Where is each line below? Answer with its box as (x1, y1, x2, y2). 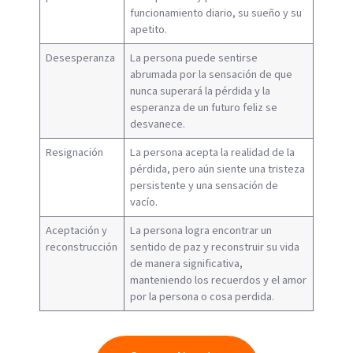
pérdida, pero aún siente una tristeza (130, 160, 306, 177)
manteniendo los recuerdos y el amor (130, 271, 307, 288)
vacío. (130, 193, 158, 210)
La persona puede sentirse (130, 49, 258, 66)
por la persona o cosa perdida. (130, 288, 275, 305)
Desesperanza (46, 49, 116, 66)
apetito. (130, 20, 168, 38)
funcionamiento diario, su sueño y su (130, 4, 303, 21)
